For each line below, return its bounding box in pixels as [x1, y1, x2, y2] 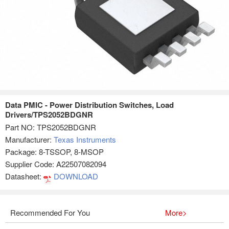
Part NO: [5, 122, 37, 132]
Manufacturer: [5, 134, 54, 145]
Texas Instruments [54, 134, 116, 145]
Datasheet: [5, 171, 43, 181]
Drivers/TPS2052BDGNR [5, 109, 93, 120]
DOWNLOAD [54, 171, 99, 181]
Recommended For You [10, 207, 92, 218]
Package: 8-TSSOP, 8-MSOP [5, 146, 104, 157]
